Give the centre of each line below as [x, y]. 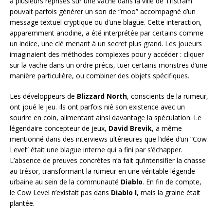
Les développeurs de [43, 96]
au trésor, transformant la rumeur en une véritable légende [102, 171]
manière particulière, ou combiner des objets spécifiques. [100, 75]
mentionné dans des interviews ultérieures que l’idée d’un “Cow [108, 139]
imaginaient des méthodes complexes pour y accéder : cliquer [107, 54]
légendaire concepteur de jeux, [59, 128]
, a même [167, 128]
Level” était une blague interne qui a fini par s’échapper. [96, 149]
